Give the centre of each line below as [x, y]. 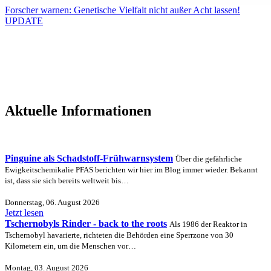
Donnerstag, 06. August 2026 [52, 203]
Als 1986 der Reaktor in [208, 224]
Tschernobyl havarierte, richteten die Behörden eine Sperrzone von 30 [119, 235]
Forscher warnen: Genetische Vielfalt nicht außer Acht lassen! [122, 10]
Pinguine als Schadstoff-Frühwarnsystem [89, 158]
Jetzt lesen [24, 213]
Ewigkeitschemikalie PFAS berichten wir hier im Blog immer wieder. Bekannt [131, 170]
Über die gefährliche [209, 159]
